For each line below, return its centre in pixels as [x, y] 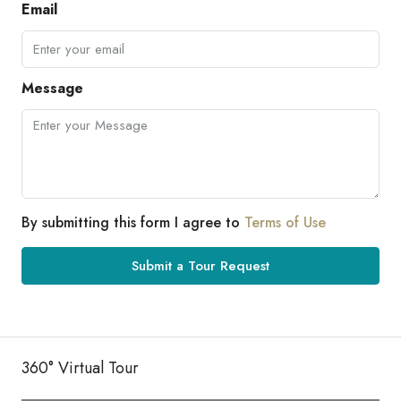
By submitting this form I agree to [133, 222]
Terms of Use [285, 222]
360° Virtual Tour [80, 367]
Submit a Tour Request [200, 265]
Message [52, 88]
